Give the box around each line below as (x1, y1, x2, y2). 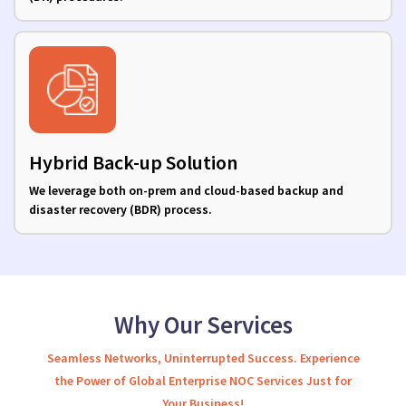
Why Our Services (113, 309, 293, 341)
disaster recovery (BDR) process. (29, 201, 212, 218)
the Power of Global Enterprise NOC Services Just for (54, 372, 352, 390)
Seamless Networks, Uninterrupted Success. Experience (46, 350, 360, 367)
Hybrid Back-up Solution (29, 150, 237, 176)
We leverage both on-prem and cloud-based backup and (29, 182, 343, 199)
